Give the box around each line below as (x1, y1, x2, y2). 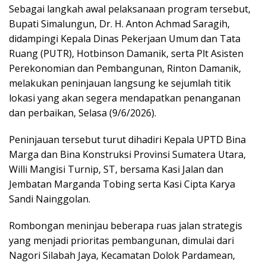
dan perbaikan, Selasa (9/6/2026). (9, 106, 156, 120)
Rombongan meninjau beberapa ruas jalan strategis (9, 219, 242, 233)
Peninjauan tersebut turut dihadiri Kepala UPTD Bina (9, 133, 246, 147)
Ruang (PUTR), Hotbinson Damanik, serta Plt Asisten (9, 47, 243, 61)
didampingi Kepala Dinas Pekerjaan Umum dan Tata (9, 32, 240, 46)
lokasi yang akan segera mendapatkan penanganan (9, 91, 240, 105)
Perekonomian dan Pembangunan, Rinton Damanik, (9, 62, 241, 75)
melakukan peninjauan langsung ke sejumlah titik (9, 77, 231, 90)
